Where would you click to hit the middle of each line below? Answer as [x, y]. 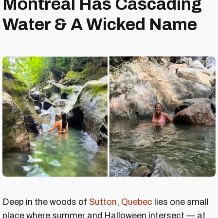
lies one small [181, 202]
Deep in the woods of [46, 202]
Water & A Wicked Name [100, 25]
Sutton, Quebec [121, 202]
